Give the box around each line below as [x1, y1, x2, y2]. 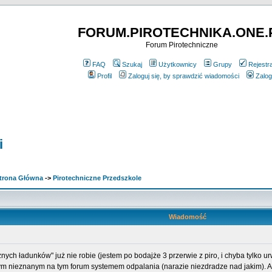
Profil [97, 72, 112, 80]
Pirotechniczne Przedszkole [53, 174, 141, 182]
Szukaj [122, 61, 142, 68]
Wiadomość [168, 213, 206, 220]
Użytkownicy [158, 61, 197, 68]
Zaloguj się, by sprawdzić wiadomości [128, 72, 239, 80]
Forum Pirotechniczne [145, 41, 218, 49]
